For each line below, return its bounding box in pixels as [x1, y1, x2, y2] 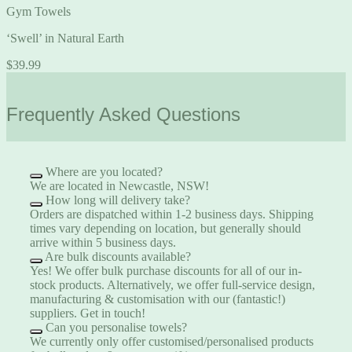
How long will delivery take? [46, 193, 190, 207]
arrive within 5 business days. [30, 236, 176, 249]
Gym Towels [6, 5, 71, 19]
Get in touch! [80, 306, 145, 320]
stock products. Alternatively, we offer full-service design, [30, 278, 315, 291]
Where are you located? [46, 165, 163, 178]
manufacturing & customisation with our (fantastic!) [30, 292, 285, 306]
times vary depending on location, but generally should [30, 222, 301, 235]
